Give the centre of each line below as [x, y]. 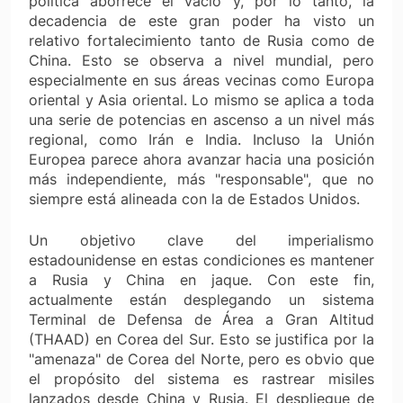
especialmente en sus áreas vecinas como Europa [201, 80]
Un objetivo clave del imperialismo [201, 240]
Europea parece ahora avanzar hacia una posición [201, 159]
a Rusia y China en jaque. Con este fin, [201, 279]
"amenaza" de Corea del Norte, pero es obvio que [201, 358]
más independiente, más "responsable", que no [201, 179]
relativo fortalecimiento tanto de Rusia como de [201, 40]
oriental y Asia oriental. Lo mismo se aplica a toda [201, 99]
